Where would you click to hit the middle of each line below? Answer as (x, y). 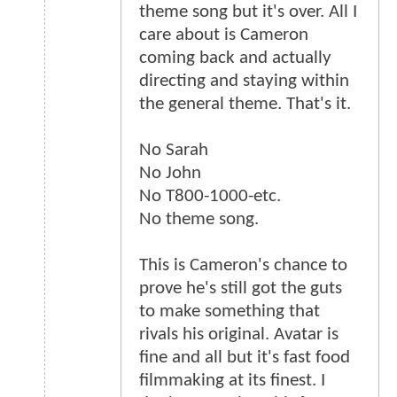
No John (170, 174)
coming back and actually (235, 58)
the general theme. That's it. (245, 105)
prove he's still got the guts (241, 289)
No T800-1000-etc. (210, 197)
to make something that (230, 312)
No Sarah (174, 151)
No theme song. (199, 220)
